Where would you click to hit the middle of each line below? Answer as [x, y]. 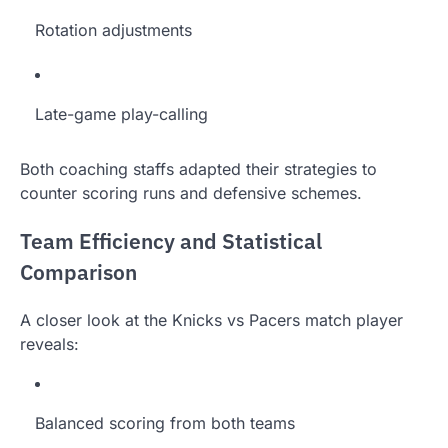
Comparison [78, 272]
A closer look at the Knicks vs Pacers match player [211, 320]
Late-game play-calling [121, 113]
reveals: [49, 344]
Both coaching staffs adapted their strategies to [198, 168]
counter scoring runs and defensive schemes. [191, 192]
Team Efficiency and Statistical [171, 241]
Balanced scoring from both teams [165, 423]
